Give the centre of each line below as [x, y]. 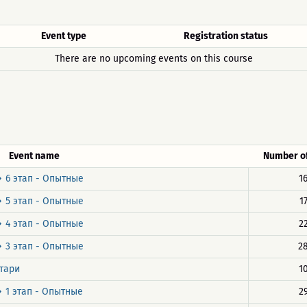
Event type [63, 36]
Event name [34, 156]
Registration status [225, 36]
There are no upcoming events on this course [153, 59]
